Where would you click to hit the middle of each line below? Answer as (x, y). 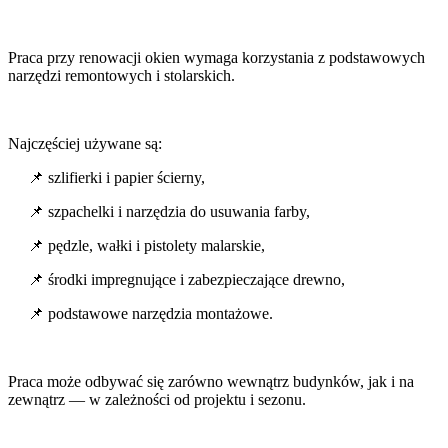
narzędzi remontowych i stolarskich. (121, 76)
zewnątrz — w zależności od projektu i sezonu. (157, 400)
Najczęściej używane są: (85, 144)
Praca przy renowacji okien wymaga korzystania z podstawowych (216, 58)
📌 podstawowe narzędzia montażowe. (150, 314)
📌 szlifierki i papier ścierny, (116, 178)
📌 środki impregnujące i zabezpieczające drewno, (186, 280)
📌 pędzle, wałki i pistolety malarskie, (146, 246)
